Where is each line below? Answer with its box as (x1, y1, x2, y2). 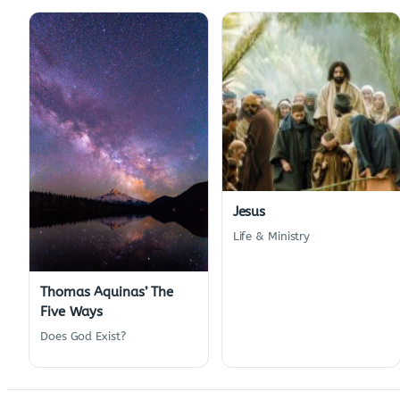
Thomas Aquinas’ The (40, 284, 174, 301)
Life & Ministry (232, 229, 311, 243)
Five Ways (40, 304, 104, 321)
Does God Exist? (40, 329, 126, 344)
